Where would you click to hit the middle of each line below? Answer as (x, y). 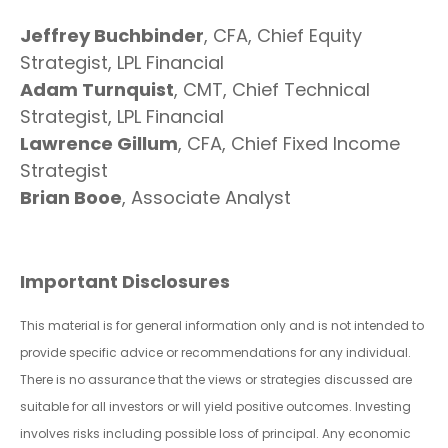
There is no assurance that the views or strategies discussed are (216, 379)
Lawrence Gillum (99, 143)
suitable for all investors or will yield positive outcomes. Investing (215, 406)
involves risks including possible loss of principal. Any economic (215, 433)
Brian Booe (71, 197)
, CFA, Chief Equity (283, 35)
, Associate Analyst (206, 197)
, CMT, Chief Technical (272, 89)
